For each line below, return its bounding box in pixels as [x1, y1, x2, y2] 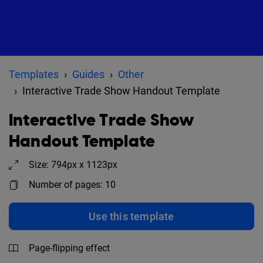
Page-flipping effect [29, 242, 110, 254]
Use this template [89, 210, 174, 222]
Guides [72, 68, 104, 80]
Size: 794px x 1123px [29, 159, 117, 170]
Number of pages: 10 [29, 179, 116, 190]
